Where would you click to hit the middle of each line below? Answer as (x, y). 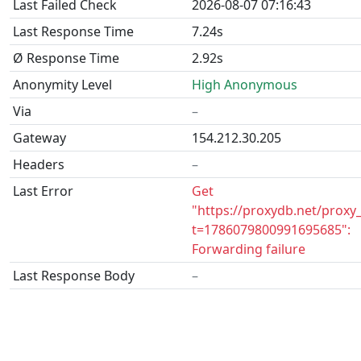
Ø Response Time (66, 58)
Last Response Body (74, 276)
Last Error (43, 191)
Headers (39, 164)
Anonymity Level (62, 85)
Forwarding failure (249, 249)
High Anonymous (245, 85)
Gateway (39, 138)
